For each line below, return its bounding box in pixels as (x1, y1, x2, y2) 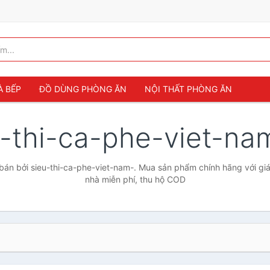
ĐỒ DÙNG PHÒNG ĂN (39, 84, 127, 94)
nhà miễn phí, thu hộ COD (84, 174, 186, 184)
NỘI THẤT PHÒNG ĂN (145, 84, 232, 94)
